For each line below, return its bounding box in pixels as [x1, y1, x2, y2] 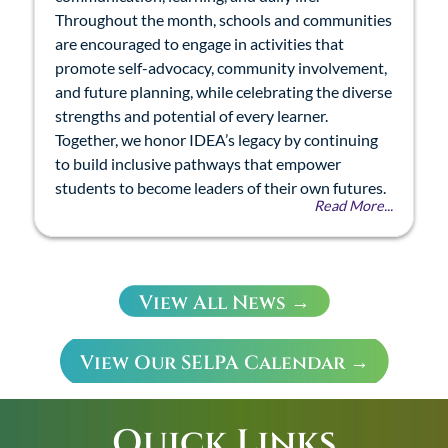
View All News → [138, 290, 310, 317]
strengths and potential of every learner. [55, 106, 328, 126]
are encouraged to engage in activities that [55, 34, 344, 54]
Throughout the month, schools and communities [55, 10, 392, 30]
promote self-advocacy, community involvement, [55, 58, 387, 78]
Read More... [314, 197, 393, 215]
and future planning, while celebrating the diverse [55, 82, 392, 102]
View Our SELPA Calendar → [79, 350, 369, 377]
